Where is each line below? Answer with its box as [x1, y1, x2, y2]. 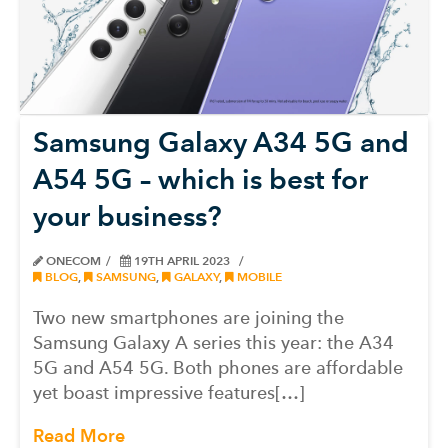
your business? [33, 198, 222, 233]
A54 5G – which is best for [33, 161, 368, 196]
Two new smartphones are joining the [33, 306, 344, 328]
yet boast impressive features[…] [33, 381, 305, 403]
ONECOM [43, 252, 101, 268]
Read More [33, 424, 125, 446]
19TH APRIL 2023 [131, 252, 234, 268]
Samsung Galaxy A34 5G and [33, 124, 409, 159]
